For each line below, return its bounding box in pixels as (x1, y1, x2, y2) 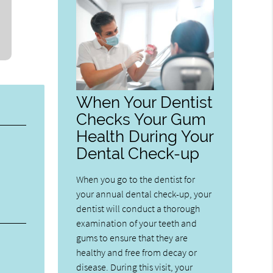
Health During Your (76, 126, 214, 146)
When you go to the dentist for (76, 172, 196, 185)
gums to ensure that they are (76, 231, 188, 244)
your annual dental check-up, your (76, 187, 212, 200)
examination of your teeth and (76, 216, 197, 229)
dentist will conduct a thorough (76, 202, 200, 214)
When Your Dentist (76, 92, 213, 112)
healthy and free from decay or (76, 246, 197, 258)
